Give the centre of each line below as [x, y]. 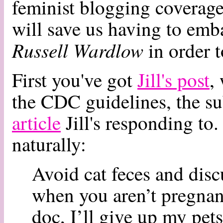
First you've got [75, 80]
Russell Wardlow [78, 50]
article [36, 122]
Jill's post [173, 80]
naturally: [49, 144]
